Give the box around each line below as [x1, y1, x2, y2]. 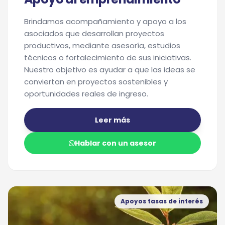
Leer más [95, 115, 130, 125]
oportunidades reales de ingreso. [24, 88, 148, 99]
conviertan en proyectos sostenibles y [24, 76, 168, 87]
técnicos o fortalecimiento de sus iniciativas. [24, 52, 191, 63]
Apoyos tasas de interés [121, 197, 203, 205]
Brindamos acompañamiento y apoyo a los [24, 16, 186, 27]
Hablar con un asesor [75, 138, 156, 148]
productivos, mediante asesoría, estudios [24, 40, 180, 51]
